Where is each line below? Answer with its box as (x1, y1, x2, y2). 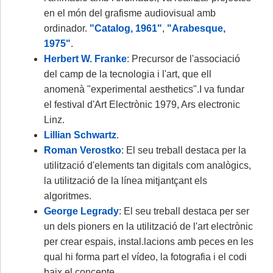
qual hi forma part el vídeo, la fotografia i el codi (44, 251, 247, 262)
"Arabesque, (167, 23, 225, 34)
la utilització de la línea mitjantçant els (44, 175, 207, 186)
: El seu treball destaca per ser (119, 205, 249, 216)
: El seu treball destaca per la (121, 144, 246, 155)
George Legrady (44, 205, 119, 216)
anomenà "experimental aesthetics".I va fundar (44, 83, 244, 94)
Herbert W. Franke (44, 53, 127, 64)
